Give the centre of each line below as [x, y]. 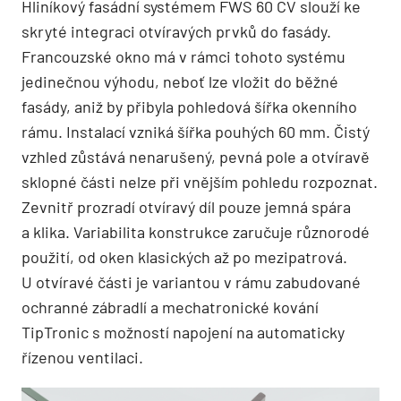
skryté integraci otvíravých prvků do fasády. [176, 31]
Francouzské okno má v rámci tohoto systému [183, 56]
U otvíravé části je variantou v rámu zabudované [191, 282]
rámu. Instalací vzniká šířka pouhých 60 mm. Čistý [196, 131]
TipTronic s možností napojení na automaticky [183, 332]
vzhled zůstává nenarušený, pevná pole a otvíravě [196, 156]
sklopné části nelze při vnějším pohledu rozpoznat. [200, 181]
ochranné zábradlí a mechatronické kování [170, 307]
